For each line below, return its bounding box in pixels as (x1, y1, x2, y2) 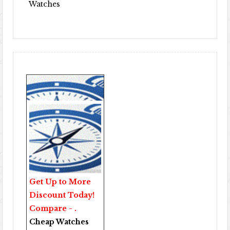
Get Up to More (29, 177, 91, 186)
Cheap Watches (29, 217, 89, 226)
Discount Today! (29, 190, 95, 200)
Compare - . (29, 204, 77, 213)
